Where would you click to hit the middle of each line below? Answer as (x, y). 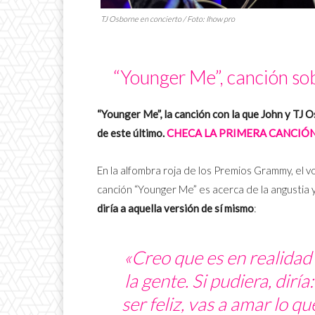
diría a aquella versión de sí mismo (175, 208)
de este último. (131, 133)
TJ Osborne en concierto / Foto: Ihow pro (168, 18)
